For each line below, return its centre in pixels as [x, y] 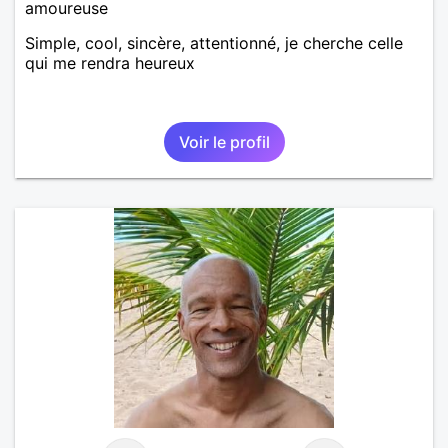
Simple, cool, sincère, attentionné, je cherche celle [214, 42]
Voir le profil [224, 141]
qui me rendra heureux [110, 62]
